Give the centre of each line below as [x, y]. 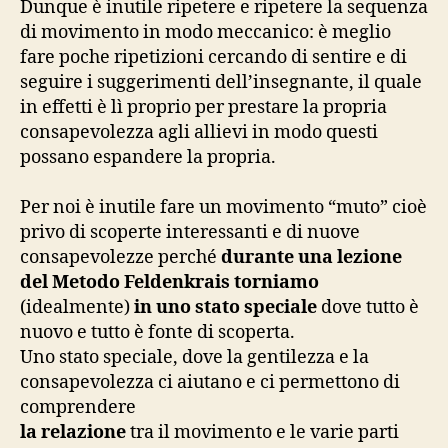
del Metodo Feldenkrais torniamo [169, 282]
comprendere [78, 407]
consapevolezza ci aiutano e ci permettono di [210, 382]
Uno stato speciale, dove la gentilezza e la [194, 357]
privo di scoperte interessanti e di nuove [190, 232]
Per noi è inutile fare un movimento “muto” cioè [223, 207]
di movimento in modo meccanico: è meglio [205, 32]
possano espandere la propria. [148, 157]
